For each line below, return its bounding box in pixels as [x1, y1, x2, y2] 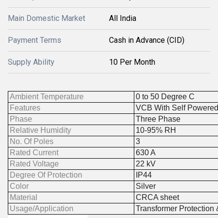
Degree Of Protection [10, 171, 82, 179]
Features [10, 104, 40, 112]
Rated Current [10, 148, 58, 157]
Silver [136, 182, 156, 190]
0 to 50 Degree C [136, 92, 195, 101]
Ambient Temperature [10, 92, 84, 101]
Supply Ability [8, 57, 54, 67]
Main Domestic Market [8, 14, 85, 23]
